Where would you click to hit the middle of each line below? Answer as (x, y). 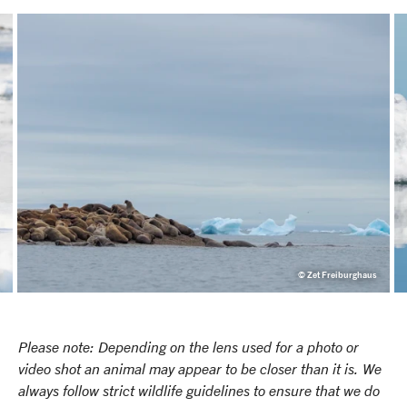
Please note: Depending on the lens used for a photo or (189, 347)
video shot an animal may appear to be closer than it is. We (200, 369)
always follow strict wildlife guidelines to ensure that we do (199, 391)
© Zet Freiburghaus (337, 275)
